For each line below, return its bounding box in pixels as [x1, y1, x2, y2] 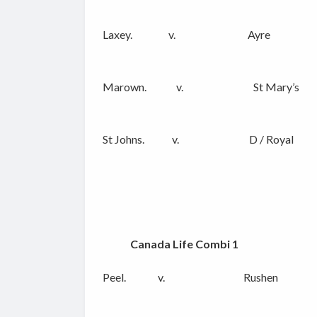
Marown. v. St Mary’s [102, 80, 299, 94]
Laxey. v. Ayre [102, 28, 270, 42]
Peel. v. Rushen [102, 270, 278, 284]
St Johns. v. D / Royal [102, 132, 294, 146]
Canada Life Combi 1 [129, 237, 238, 251]
